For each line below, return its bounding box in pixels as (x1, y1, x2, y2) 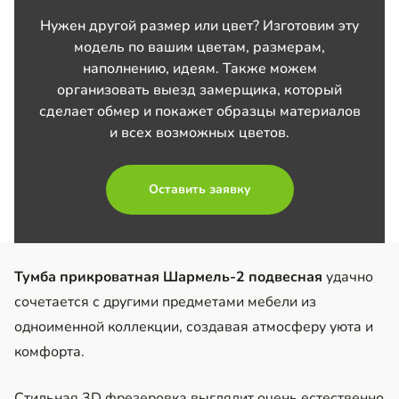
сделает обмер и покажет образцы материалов (38, 101, 361, 121)
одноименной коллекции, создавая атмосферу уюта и (14, 316, 373, 337)
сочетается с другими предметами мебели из (14, 291, 316, 312)
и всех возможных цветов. (110, 122, 289, 142)
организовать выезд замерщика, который (57, 79, 342, 100)
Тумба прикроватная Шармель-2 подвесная (14, 266, 322, 287)
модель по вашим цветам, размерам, (74, 37, 325, 57)
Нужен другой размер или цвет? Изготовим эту (40, 15, 359, 36)
